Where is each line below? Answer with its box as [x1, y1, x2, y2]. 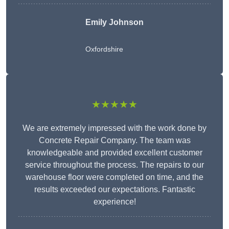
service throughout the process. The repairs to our [25, 161, 204, 170]
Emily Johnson [85, 18, 144, 27]
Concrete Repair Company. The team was [38, 136, 191, 145]
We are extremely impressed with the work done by [22, 124, 207, 133]
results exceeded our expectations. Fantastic [34, 185, 195, 194]
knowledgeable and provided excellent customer [27, 148, 202, 157]
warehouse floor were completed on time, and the [26, 173, 203, 182]
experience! [93, 197, 136, 207]
